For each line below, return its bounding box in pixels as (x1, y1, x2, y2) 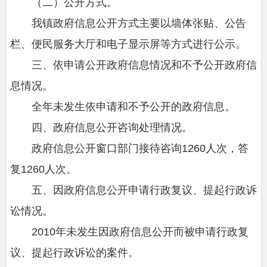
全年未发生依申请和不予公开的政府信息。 (10, 100, 235, 113)
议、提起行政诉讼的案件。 (10, 246, 139, 259)
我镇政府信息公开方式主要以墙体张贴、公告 (10, 17, 246, 29)
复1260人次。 (10, 163, 77, 175)
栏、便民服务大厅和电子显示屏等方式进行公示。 (10, 38, 246, 50)
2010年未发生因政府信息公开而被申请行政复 (10, 225, 249, 238)
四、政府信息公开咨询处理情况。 (10, 121, 193, 133)
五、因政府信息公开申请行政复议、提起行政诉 (10, 184, 257, 196)
